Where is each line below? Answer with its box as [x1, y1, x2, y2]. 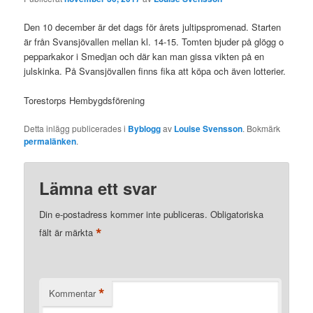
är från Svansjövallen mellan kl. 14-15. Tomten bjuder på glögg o [24, 34, 284, 48]
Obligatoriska [210, 208, 264, 221]
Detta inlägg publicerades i [24, 122, 129, 135]
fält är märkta [39, 226, 96, 240]
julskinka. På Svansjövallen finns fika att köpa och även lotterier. [24, 64, 286, 78]
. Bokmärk [242, 122, 281, 135]
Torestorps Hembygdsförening [24, 94, 145, 108]
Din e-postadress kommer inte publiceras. [39, 208, 208, 221]
